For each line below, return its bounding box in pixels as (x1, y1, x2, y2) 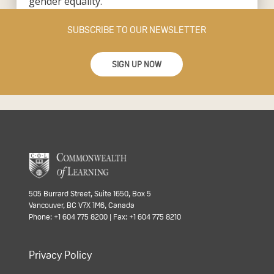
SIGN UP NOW (112, 59, 162, 70)
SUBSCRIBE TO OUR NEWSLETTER (67, 24, 207, 35)
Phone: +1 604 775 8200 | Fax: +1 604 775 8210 (28, 212, 181, 221)
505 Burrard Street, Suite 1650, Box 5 (28, 189, 151, 198)
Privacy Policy (28, 249, 92, 261)
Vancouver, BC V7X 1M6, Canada (28, 201, 135, 210)
